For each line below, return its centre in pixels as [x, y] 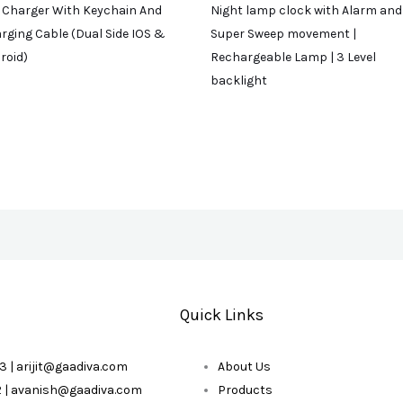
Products [246, 390]
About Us [245, 366]
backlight [239, 80]
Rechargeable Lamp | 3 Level [293, 57]
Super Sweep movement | [283, 33]
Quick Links [222, 315]
